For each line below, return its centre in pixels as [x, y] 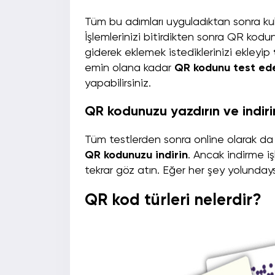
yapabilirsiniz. [119, 84]
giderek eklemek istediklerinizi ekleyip [179, 53]
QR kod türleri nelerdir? [175, 201]
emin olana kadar [130, 68]
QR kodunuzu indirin [136, 156]
